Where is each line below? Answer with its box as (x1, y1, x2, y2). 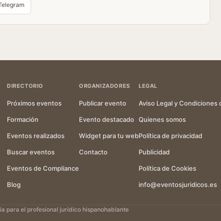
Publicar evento (79, 99, 126, 107)
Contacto (79, 148, 108, 156)
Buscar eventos (7, 148, 55, 156)
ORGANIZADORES (79, 82, 130, 89)
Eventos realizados (7, 132, 65, 140)
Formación (7, 115, 38, 123)
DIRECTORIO (7, 82, 43, 89)
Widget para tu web (79, 132, 139, 140)
